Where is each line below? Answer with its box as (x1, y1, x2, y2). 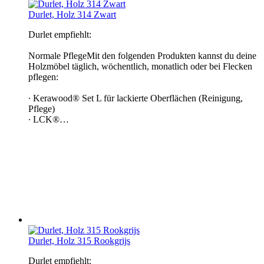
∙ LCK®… (28, 114, 69, 124)
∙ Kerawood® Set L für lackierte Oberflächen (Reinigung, (28, 93, 243, 103)
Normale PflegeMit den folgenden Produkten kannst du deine (28, 50, 256, 61)
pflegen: (28, 71, 58, 82)
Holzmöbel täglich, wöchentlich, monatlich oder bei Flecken (28, 61, 252, 71)
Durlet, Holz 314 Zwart (28, 9, 116, 19)
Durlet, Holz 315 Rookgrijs (28, 235, 130, 246)
